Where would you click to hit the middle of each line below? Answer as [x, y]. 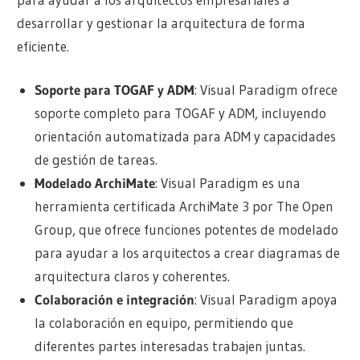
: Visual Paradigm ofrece [266, 90]
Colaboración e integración [114, 300]
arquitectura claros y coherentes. [132, 276]
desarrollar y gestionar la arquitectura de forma [162, 22]
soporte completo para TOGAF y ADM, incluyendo [180, 113]
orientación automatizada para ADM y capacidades [185, 137]
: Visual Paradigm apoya [266, 300]
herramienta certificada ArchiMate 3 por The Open [184, 207]
